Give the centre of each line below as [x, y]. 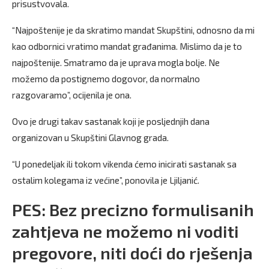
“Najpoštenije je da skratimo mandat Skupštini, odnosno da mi [133, 30]
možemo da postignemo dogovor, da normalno [106, 79]
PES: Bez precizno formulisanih [133, 210]
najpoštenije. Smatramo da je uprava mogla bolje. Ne [116, 62]
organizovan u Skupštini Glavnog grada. [90, 138]
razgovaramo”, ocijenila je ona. [73, 95]
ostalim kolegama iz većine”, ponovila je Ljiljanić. [106, 180]
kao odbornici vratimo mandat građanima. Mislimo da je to [127, 46]
